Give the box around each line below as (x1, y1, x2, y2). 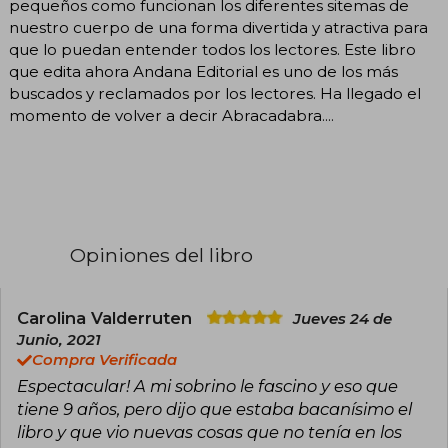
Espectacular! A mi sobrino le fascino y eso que (17, 375, 398, 396)
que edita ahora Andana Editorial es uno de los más (9, 61, 398, 81)
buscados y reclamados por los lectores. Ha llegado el (9, 83, 421, 103)
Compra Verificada (32, 350, 177, 369)
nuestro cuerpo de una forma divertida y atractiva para (9, 17, 428, 37)
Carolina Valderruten (17, 307, 197, 328)
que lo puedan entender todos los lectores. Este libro (9, 39, 416, 59)
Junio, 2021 (17, 330, 101, 349)
